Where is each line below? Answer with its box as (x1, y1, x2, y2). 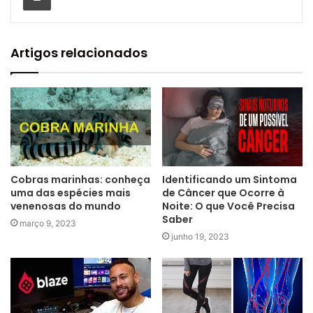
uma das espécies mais (10, 186, 131, 201)
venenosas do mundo (10, 199, 121, 214)
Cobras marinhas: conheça (10, 173, 150, 187)
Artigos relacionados (10, 44, 147, 61)
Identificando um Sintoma (162, 173, 297, 187)
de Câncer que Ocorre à (162, 186, 284, 201)
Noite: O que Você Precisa (162, 199, 295, 214)
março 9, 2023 (20, 218, 76, 229)
